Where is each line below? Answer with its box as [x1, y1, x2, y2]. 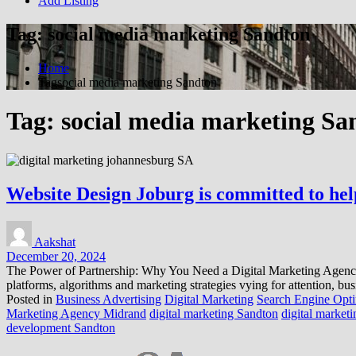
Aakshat [34, 234, 75, 249]
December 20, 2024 [6, 249, 106, 263]
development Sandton [6, 320, 115, 335]
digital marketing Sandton [149, 306, 278, 320]
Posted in [6, 292, 56, 306]
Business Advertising [56, 292, 161, 306]
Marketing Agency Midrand [6, 306, 146, 320]
